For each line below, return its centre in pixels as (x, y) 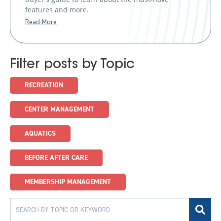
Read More (41, 22)
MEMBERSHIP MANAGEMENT (68, 182)
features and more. (57, 9)
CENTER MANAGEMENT (59, 109)
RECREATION (44, 85)
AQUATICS (40, 133)
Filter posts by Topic (72, 65)
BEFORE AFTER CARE (56, 158)
